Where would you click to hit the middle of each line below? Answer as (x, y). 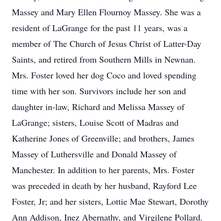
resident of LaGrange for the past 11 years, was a (100, 28)
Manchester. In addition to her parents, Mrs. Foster (103, 170)
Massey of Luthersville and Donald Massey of (94, 154)
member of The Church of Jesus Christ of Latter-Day (107, 43)
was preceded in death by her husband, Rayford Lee (104, 185)
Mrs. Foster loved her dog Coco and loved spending (104, 75)
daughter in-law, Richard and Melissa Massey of (98, 107)
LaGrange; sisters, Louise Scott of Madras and (95, 122)
